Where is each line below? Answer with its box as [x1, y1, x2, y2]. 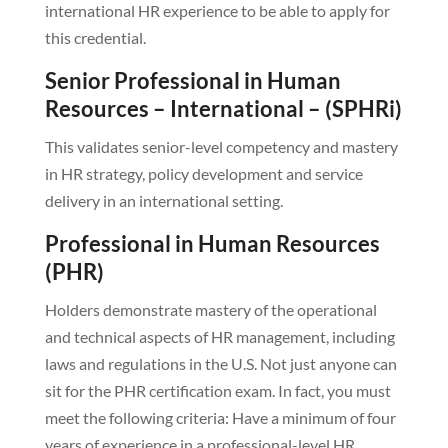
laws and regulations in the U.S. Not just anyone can [44, 354, 397, 374]
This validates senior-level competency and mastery [44, 137, 398, 157]
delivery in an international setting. [44, 191, 283, 211]
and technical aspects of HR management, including [44, 327, 395, 347]
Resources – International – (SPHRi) [44, 95, 402, 123]
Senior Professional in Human [44, 67, 341, 95]
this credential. [44, 28, 146, 48]
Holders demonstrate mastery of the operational [44, 300, 377, 320]
